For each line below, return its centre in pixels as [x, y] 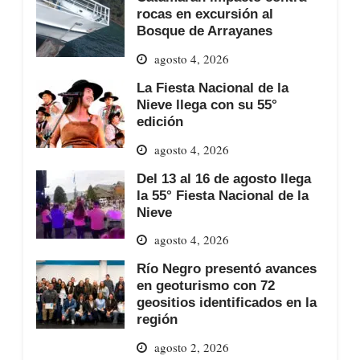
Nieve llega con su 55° [207, 105]
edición [160, 122]
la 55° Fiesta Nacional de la [222, 195]
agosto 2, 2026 [191, 347]
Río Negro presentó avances [226, 269]
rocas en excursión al [205, 14]
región [157, 319]
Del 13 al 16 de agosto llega [223, 178]
